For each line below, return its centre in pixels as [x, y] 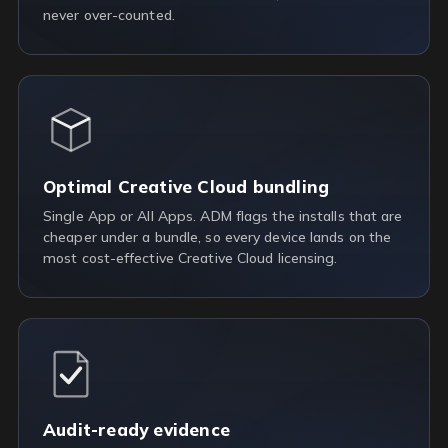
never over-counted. [109, 15]
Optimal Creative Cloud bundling [186, 186]
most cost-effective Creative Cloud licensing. [190, 258]
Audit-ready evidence [136, 429]
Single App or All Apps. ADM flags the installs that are [223, 216]
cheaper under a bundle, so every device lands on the [217, 237]
